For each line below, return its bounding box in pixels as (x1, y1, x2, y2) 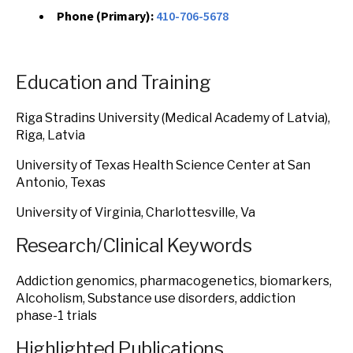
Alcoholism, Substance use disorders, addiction (16, 291, 295, 306)
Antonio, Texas (16, 175, 106, 190)
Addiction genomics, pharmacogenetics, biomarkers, (16, 273, 332, 288)
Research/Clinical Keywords (16, 234, 252, 257)
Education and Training (16, 71, 211, 94)
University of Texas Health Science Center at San (16, 158, 310, 173)
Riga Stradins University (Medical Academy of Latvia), (16, 110, 330, 125)
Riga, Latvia (16, 128, 85, 143)
